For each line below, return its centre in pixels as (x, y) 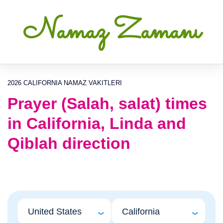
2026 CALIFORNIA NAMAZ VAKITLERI (65, 83)
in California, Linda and (97, 123)
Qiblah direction (69, 143)
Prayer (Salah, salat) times (107, 104)
